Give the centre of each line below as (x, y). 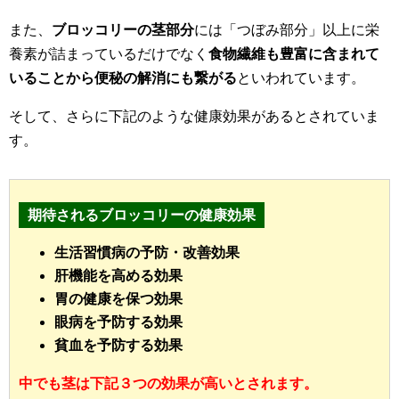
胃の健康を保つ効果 (118, 299)
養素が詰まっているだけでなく (109, 54)
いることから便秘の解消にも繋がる (123, 78)
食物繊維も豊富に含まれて (294, 54)
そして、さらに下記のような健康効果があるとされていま (194, 116)
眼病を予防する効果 (118, 322)
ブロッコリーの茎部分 (123, 30)
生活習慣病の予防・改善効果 (147, 252)
